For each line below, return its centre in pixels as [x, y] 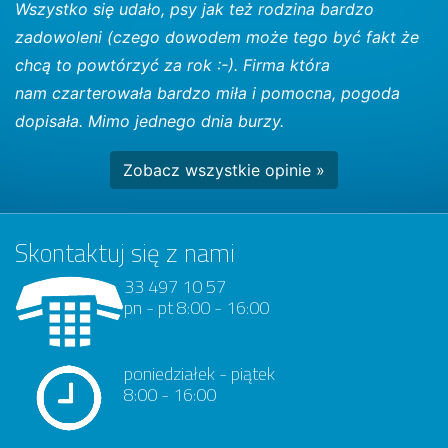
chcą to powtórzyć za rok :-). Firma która [172, 65]
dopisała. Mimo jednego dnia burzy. [149, 121]
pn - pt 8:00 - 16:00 [196, 308]
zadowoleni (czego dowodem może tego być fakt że [217, 37]
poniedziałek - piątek [199, 374]
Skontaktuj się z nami [125, 253]
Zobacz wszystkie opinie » [224, 170]
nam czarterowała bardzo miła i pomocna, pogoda [207, 93]
